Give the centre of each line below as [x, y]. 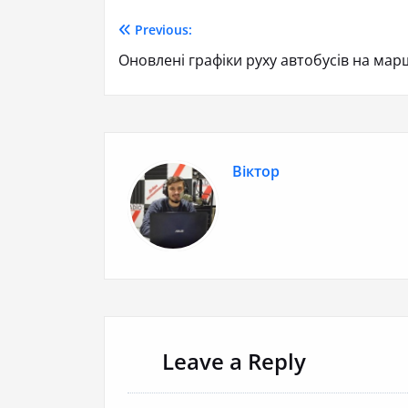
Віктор [256, 172]
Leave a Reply [234, 362]
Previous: [163, 30]
